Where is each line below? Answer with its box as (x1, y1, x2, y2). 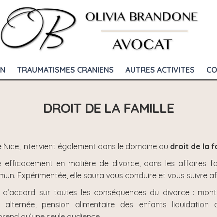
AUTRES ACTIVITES (125, 65, 195, 75)
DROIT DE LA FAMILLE (43, 99, 174, 116)
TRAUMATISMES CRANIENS (17, 65, 114, 75)
